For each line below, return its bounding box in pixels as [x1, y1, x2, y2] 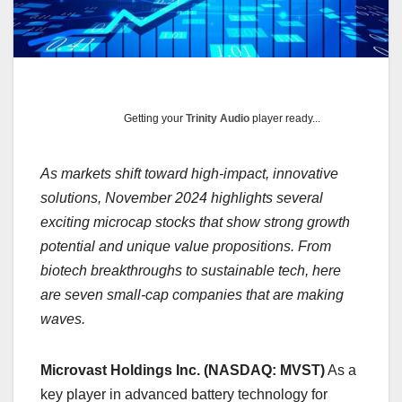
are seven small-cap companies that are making [40, 287, 344, 303]
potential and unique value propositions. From [40, 239, 331, 255]
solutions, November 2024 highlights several [40, 190, 323, 206]
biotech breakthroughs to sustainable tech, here [40, 263, 341, 279]
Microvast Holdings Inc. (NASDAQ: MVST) [40, 363, 325, 379]
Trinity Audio [186, 112, 250, 126]
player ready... [249, 112, 321, 126]
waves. [40, 311, 85, 328]
